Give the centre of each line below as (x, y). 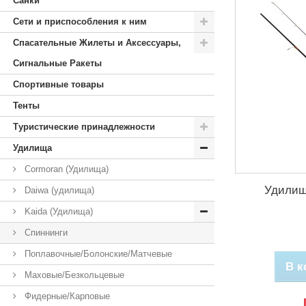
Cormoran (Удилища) (65, 169)
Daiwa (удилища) (58, 190)
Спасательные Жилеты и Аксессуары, (97, 43)
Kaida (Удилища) (57, 211)
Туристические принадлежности (84, 127)
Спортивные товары (58, 84)
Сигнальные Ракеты (57, 63)
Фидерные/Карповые (66, 296)
